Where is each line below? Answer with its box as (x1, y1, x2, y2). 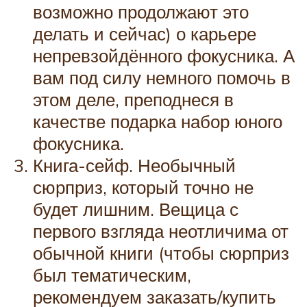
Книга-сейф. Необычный (33, 154, 236, 176)
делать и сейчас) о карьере (33, 23, 256, 45)
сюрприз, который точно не (33, 176, 254, 198)
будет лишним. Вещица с (33, 198, 238, 220)
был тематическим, (33, 264, 191, 286)
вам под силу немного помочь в (33, 66, 291, 88)
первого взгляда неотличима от (33, 220, 288, 242)
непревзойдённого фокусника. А (33, 45, 295, 66)
